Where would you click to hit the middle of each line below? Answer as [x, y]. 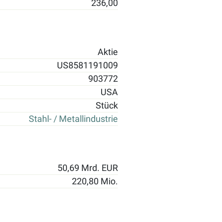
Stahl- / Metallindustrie [73, 119]
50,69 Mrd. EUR [88, 168]
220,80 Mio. [95, 181]
